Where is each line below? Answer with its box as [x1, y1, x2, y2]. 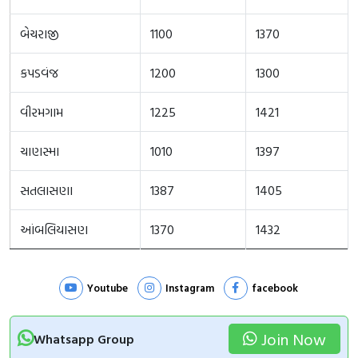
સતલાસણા [20, 180, 73, 200]
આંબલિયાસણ [20, 219, 88, 239]
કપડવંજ [20, 62, 58, 82]
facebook [251, 279, 298, 296]
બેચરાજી [20, 23, 59, 43]
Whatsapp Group [34, 328, 134, 348]
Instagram [165, 279, 214, 296]
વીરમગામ [20, 101, 63, 121]
